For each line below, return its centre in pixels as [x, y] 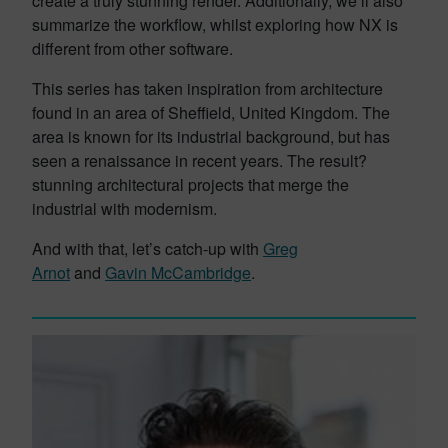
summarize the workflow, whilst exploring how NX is [215, 24]
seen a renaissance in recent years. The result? [199, 160]
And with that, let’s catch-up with [147, 248]
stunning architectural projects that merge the [190, 184]
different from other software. [132, 48]
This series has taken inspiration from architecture [207, 88]
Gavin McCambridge [178, 272]
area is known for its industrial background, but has [211, 136]
